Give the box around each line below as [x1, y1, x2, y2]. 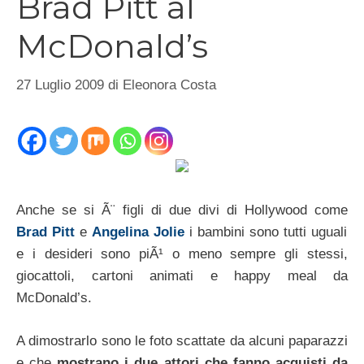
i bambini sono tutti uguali [184, 224, 347, 240]
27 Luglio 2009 [16, 76, 104, 93]
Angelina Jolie [92, 224, 184, 240]
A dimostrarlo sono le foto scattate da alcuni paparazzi [16, 332, 348, 349]
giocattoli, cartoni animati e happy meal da [16, 268, 348, 284]
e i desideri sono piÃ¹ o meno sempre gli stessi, [16, 246, 348, 262]
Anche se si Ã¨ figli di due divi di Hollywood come [16, 202, 348, 219]
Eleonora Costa [123, 76, 216, 93]
